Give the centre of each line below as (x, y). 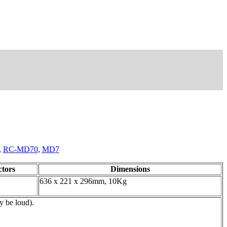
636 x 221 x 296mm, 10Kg (83, 181)
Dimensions (130, 169)
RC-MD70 (20, 149)
